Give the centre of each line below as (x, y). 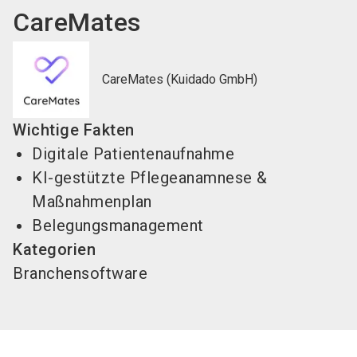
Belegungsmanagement (118, 225)
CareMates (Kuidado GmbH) (180, 79)
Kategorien (54, 249)
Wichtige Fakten (74, 129)
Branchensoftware (80, 273)
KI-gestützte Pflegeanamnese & (150, 177)
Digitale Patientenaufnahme (133, 153)
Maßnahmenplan (92, 201)
